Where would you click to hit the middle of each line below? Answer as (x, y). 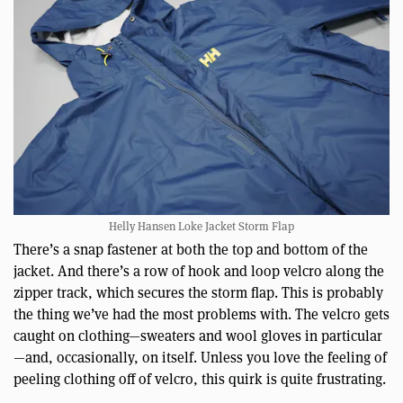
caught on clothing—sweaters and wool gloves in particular (198, 335)
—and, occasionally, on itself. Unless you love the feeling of (200, 356)
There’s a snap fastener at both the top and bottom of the (191, 248)
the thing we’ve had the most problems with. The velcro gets (201, 313)
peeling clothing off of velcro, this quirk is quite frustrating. (200, 378)
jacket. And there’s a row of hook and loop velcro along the (199, 270)
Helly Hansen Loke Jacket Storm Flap (201, 225)
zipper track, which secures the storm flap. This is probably (198, 291)
